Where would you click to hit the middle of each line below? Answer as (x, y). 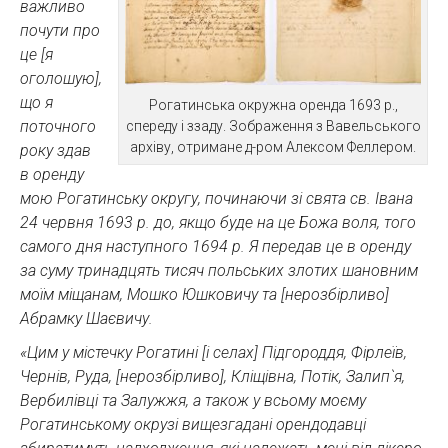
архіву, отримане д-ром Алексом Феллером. (273, 146)
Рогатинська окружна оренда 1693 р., (273, 104)
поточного (58, 126)
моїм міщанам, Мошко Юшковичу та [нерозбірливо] (204, 294)
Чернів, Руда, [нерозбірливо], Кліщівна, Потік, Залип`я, (212, 376)
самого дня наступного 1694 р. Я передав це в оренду (215, 246)
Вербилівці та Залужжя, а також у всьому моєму (193, 400)
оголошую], (61, 78)
